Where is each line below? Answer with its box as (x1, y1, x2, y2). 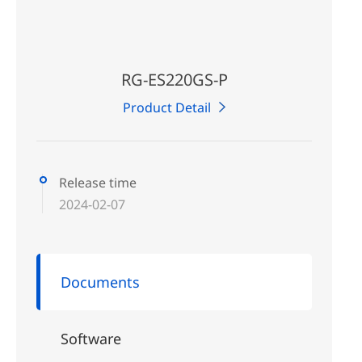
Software (61, 328, 121, 348)
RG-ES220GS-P (120, 68, 228, 90)
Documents (61, 271, 140, 292)
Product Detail (123, 98, 212, 116)
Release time (59, 173, 137, 192)
